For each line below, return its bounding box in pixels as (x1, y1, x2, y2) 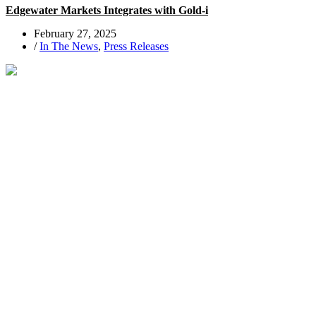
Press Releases (104, 40, 169, 52)
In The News (39, 40, 98, 52)
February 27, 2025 (34, 28, 116, 39)
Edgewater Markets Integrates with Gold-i (6, 4, 208, 16)
